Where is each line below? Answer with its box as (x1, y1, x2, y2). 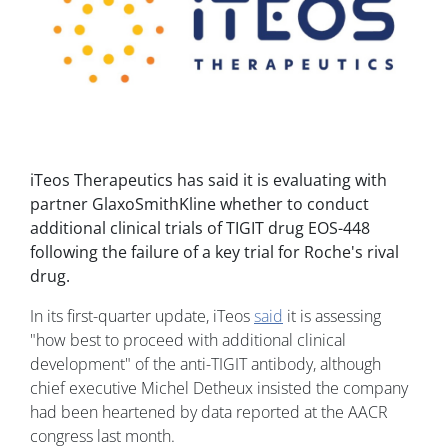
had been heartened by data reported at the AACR (30, 400, 388, 423)
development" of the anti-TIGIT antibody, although (30, 352, 381, 375)
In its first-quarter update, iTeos (30, 304, 254, 327)
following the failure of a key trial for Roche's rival (30, 240, 399, 263)
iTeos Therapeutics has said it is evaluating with (30, 168, 387, 191)
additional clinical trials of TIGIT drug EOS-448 (30, 216, 370, 239)
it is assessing (283, 304, 381, 327)
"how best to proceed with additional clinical (30, 328, 346, 351)
